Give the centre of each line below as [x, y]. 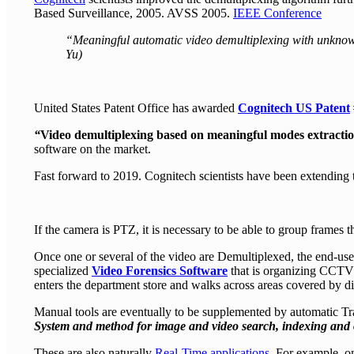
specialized [63, 271]
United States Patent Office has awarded [136, 108]
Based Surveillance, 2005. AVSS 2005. [134, 13]
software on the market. [92, 149]
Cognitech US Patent [294, 108]
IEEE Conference [277, 13]
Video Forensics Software [160, 271]
